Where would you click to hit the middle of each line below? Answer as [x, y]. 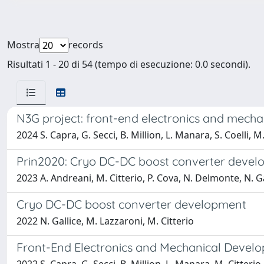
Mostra [23, 45]
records [86, 45]
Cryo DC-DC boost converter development [131, 204]
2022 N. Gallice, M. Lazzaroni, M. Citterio [105, 221]
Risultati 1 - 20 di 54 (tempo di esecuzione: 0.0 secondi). [129, 64]
